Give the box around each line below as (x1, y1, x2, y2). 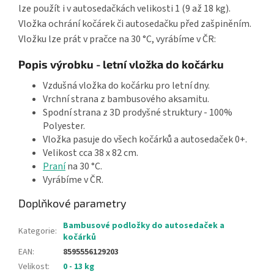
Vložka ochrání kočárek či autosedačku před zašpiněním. (18, 17, 251, 31)
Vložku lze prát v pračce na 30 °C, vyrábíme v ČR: (18, 32, 216, 46)
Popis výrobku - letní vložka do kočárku (18, 57, 224, 71)
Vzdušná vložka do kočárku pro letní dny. (43, 78, 210, 92)
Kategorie (18, 224, 55, 237)
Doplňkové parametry (18, 196, 127, 210)
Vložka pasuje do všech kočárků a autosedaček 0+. (43, 132, 247, 146)
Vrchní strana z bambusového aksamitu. (43, 92, 209, 106)
